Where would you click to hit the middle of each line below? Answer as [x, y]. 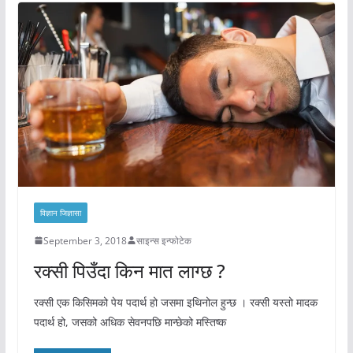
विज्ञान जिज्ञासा [60, 212]
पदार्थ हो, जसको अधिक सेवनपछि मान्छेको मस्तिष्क [130, 321]
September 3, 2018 [85, 240]
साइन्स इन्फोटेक [163, 240]
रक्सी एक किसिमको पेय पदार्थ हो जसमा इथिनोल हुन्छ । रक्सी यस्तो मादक [175, 302]
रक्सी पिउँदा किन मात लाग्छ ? [129, 270]
